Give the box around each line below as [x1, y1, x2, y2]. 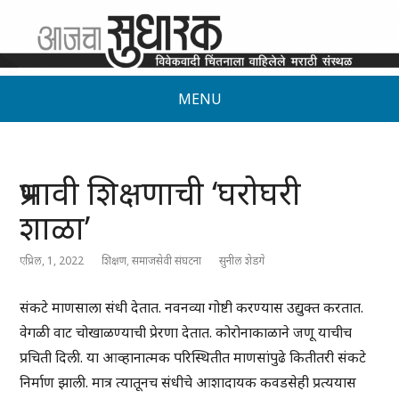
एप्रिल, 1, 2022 [20, 253, 85, 269]
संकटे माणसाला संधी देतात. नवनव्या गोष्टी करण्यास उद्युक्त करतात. [20, 297, 364, 318]
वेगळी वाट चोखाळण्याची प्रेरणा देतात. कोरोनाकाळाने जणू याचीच [20, 322, 353, 343]
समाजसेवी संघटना [132, 253, 202, 269]
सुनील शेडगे [219, 253, 265, 269]
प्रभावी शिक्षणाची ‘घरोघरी [20, 171, 302, 216]
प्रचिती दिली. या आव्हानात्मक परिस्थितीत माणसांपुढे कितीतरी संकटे [20, 347, 367, 368]
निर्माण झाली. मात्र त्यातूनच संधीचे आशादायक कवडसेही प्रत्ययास [20, 372, 357, 393]
